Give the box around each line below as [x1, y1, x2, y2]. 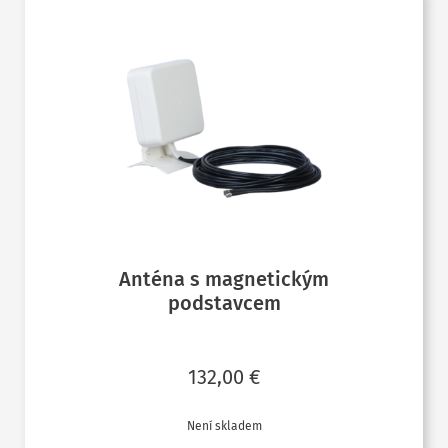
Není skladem [186, 419, 262, 434]
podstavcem [167, 291, 281, 316]
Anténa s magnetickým [119, 267, 329, 292]
